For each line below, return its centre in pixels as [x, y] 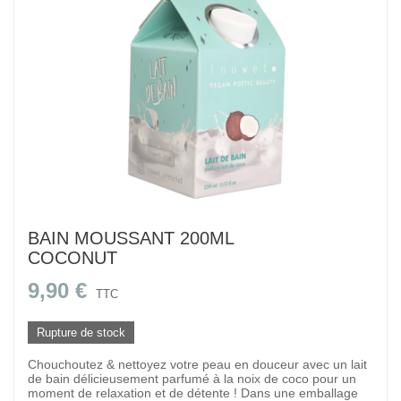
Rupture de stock [81, 333]
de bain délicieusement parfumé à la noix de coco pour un [192, 379]
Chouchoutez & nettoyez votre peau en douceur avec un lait [197, 364]
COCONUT [73, 258]
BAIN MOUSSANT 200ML [131, 238]
